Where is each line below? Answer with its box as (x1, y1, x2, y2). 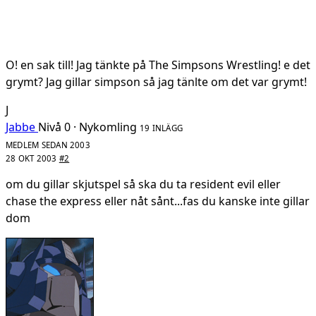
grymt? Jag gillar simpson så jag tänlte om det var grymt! (6, 73, 307, 90)
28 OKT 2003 (6, 152, 59, 164)
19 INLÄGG (140, 122, 183, 133)
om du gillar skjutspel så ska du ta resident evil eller (6, 176, 281, 192)
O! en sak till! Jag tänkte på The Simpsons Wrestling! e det (6, 56, 310, 73)
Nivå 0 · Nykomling (38, 119, 137, 135)
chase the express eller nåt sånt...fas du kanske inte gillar (6, 193, 310, 209)
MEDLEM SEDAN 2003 (6, 139, 90, 150)
